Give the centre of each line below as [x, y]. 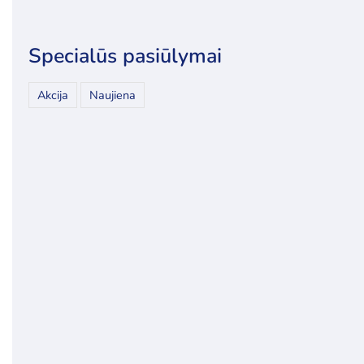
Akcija [52, 95]
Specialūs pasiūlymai [125, 56]
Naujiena [112, 95]
